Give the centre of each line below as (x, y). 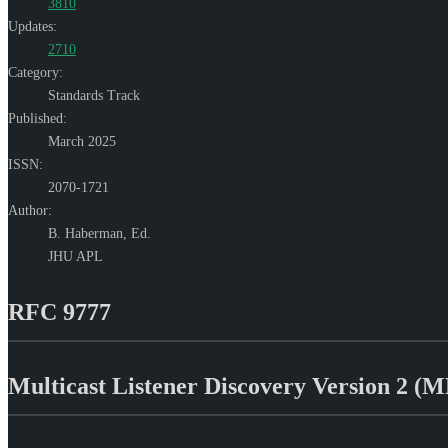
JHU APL (75, 256)
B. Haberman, (89, 233)
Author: (30, 210)
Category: (35, 72)
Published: (37, 118)
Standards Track (94, 95)
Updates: (32, 26)
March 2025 (82, 141)
